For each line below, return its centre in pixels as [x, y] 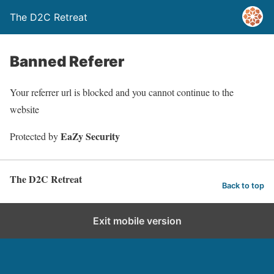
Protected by [35, 136]
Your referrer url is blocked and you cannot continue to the [122, 92]
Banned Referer [67, 61]
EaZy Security [90, 136]
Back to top [243, 185]
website [24, 109]
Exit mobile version [137, 221]
